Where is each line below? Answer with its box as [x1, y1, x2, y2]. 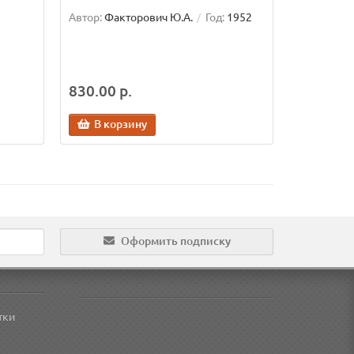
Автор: [69, 11, 102, 24]
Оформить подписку [120, 235, 231, 247]
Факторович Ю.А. [104, 11, 193, 24]
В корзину [94, 118, 147, 130]
